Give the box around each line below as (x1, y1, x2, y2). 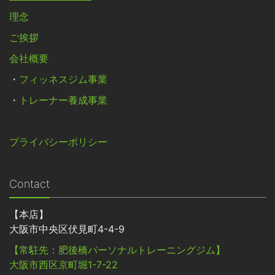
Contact (9, 177, 50, 191)
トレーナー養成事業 (19, 94, 107, 107)
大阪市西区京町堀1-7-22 (9, 258, 118, 271)
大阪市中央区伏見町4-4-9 (9, 223, 125, 236)
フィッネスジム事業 (19, 73, 107, 86)
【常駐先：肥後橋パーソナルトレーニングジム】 (9, 244, 225, 257)
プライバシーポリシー (9, 136, 107, 149)
